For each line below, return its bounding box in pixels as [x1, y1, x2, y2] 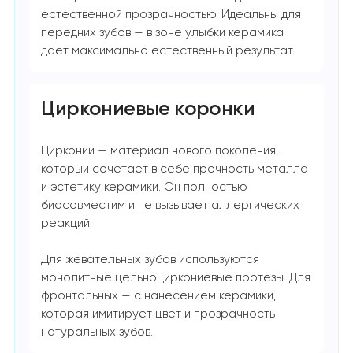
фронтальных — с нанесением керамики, [41, 289, 277, 302]
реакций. [41, 217, 93, 229]
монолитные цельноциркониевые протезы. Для [41, 271, 311, 284]
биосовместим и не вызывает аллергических [41, 199, 300, 211]
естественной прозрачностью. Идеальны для [41, 8, 302, 20]
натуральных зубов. [41, 325, 154, 338]
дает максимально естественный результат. [41, 44, 295, 57]
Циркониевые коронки [41, 98, 255, 120]
